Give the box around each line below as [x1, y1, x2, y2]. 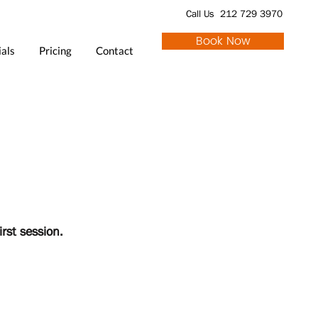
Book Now [195, 32, 251, 50]
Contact [96, 44, 133, 57]
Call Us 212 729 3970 [186, 8, 283, 19]
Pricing [39, 44, 72, 57]
